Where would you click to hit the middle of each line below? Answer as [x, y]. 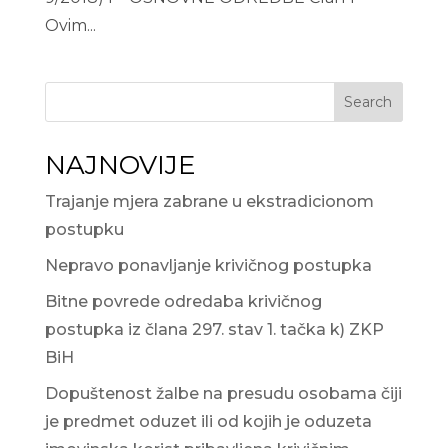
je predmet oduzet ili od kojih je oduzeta [208, 421]
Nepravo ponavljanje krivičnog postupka [208, 265]
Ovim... [70, 25]
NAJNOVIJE [120, 165]
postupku [84, 229]
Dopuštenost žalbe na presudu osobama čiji [223, 393]
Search [368, 102]
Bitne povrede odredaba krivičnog [183, 301]
